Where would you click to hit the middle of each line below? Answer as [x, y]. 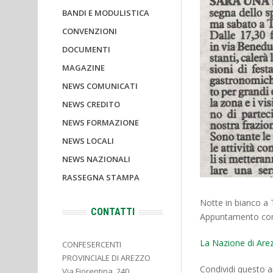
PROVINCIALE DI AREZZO [106, 258]
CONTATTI [112, 212]
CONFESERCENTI [92, 244]
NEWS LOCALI [88, 141]
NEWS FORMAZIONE [101, 122]
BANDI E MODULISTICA [106, 13]
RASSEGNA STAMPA [101, 177]
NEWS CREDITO [91, 104]
